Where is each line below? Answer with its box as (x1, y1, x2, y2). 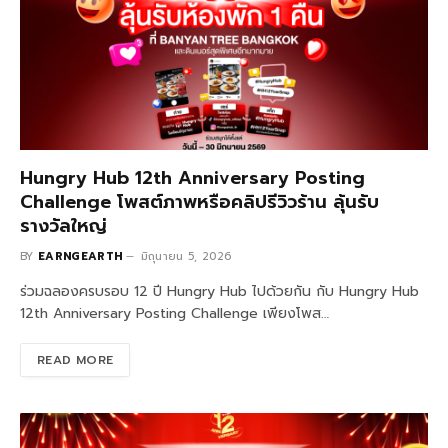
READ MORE (37, 350, 114, 369)
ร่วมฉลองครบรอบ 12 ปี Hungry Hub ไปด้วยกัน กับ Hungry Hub (20, 280, 419, 302)
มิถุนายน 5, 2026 (140, 247, 232, 265)
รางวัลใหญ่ (20, 211, 107, 240)
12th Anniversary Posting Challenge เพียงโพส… (20, 302, 329, 324)
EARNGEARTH (38, 247, 123, 265)
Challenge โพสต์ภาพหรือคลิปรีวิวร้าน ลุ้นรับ (20, 187, 379, 216)
